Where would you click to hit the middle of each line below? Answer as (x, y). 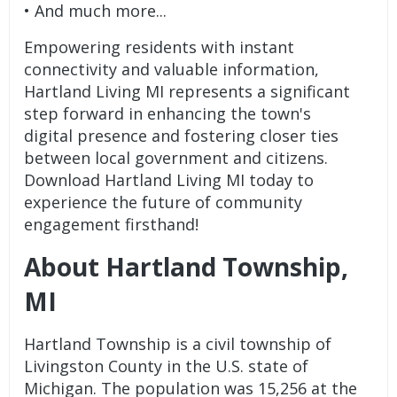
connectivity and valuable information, (172, 69)
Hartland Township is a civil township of (178, 343)
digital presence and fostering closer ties (182, 135)
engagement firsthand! (112, 224)
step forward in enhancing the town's (168, 113)
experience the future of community (163, 202)
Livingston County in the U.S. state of (167, 366)
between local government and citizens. (176, 157)
